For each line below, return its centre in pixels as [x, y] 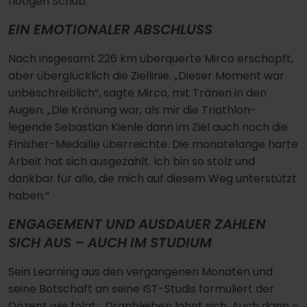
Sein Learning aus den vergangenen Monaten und [140, 271]
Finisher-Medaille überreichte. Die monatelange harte [153, 144]
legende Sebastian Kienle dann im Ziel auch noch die [148, 127]
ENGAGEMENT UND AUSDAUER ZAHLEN [137, 224]
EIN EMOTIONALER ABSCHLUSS [110, 29]
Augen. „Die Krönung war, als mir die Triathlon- [132, 110]
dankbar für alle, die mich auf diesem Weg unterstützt [152, 178]
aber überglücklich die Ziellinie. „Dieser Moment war [146, 75]
